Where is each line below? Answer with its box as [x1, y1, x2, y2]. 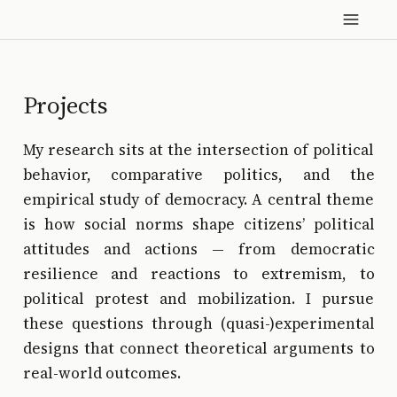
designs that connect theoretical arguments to [22, 338, 375, 360]
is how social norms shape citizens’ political [22, 214, 375, 236]
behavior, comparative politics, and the [22, 164, 375, 186]
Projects [22, 88, 108, 121]
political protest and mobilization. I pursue [22, 288, 375, 310]
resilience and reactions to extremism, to [22, 263, 375, 285]
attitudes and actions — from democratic [22, 238, 375, 261]
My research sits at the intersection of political [22, 139, 375, 161]
